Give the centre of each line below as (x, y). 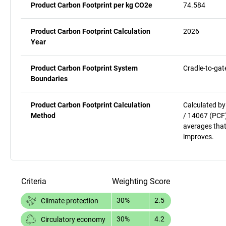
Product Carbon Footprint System (84, 68)
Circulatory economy (73, 219)
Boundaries (49, 78)
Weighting (130, 181)
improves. (199, 136)
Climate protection (70, 201)
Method (43, 115)
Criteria (34, 181)
